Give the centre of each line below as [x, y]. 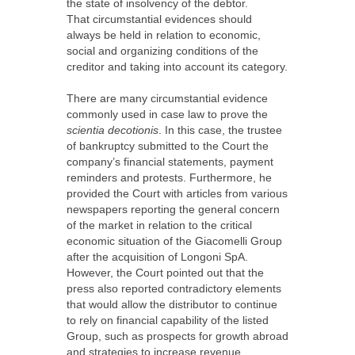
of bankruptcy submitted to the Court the [168, 146]
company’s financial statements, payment [170, 162]
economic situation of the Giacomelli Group [174, 241]
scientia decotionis [113, 130]
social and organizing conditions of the [162, 51]
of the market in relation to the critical [159, 225]
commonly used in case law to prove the [167, 115]
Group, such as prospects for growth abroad [177, 336]
